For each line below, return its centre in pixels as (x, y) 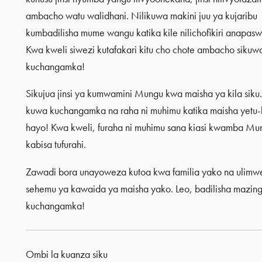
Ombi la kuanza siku (66, 254)
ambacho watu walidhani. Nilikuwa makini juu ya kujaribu (141, 15)
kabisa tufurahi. (56, 145)
